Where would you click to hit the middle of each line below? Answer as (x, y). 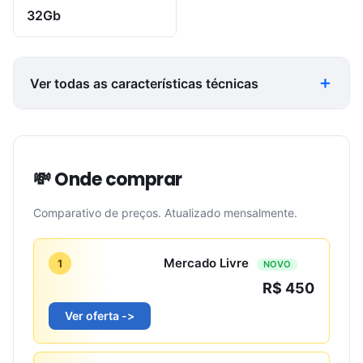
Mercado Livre (208, 263)
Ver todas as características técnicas (144, 83)
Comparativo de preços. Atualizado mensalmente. (165, 213)
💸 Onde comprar (108, 179)
